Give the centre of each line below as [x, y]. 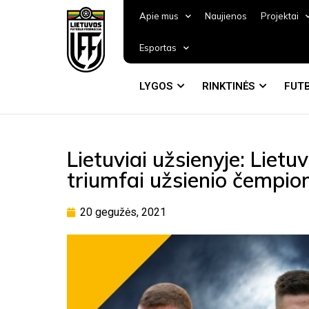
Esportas [158, 48]
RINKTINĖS [228, 86]
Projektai [279, 16]
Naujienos [226, 16]
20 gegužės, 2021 [123, 212]
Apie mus [159, 16]
